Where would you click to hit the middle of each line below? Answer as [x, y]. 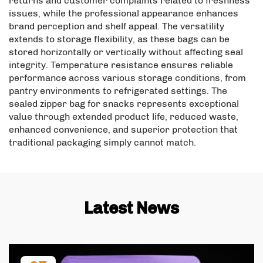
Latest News [131, 208]
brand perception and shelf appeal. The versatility [117, 26]
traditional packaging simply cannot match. [102, 143]
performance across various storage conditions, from [127, 78]
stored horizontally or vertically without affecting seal [126, 52]
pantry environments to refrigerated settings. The [118, 91]
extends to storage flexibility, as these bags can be [119, 39]
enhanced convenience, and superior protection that [123, 130]
